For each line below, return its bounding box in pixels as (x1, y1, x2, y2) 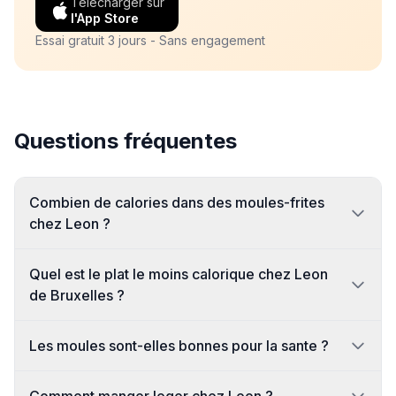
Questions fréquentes (14, 128, 237, 154)
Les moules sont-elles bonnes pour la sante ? (29, 337, 329, 354)
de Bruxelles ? (29, 286, 125, 304)
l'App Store (71, 11, 139, 26)
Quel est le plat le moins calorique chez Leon (29, 265, 328, 283)
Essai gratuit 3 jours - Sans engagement (35, 33, 265, 48)
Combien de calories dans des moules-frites (29, 194, 324, 211)
